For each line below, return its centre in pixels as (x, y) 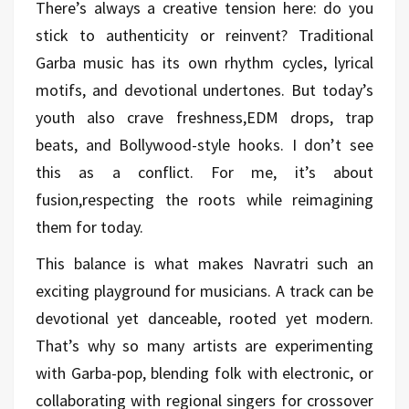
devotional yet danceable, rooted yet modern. (204, 318)
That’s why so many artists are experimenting (204, 345)
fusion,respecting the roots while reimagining (204, 199)
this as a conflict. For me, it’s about (204, 172)
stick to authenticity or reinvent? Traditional (204, 35)
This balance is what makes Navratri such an (204, 263)
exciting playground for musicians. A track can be (204, 290)
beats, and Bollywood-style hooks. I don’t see (204, 144)
